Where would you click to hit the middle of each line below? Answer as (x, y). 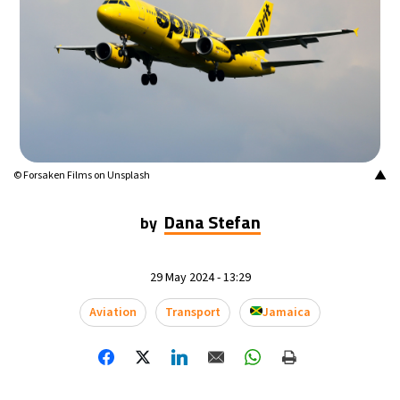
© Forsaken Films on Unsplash (82, 175)
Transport (192, 312)
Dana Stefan (212, 221)
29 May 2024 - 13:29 (200, 277)
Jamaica (287, 312)
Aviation (112, 312)
